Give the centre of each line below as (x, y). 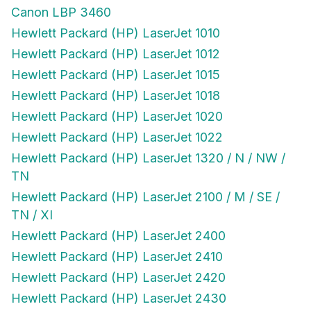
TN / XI (32, 215)
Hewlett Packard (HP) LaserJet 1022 (117, 137)
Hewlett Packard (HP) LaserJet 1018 (116, 95)
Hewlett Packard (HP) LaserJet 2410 (117, 257)
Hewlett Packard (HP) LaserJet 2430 (119, 298)
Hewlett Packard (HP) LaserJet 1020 (117, 116)
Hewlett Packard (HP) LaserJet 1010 (116, 33)
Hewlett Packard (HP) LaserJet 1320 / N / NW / (148, 158)
